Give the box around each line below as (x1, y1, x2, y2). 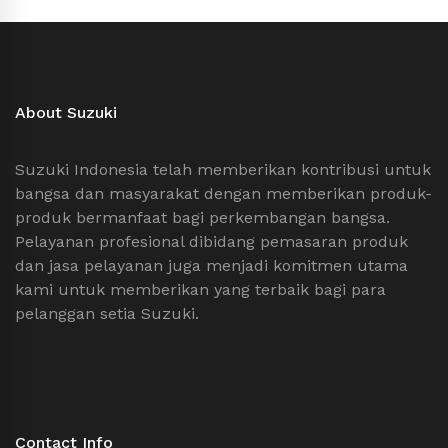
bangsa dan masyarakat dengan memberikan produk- (15, 183, 432, 203)
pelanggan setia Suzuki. (15, 303, 199, 323)
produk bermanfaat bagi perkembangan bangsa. (15, 207, 390, 227)
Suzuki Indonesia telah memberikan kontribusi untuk (15, 159, 431, 179)
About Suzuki (15, 102, 117, 122)
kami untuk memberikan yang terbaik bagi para (15, 279, 386, 299)
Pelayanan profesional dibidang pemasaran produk (15, 231, 408, 251)
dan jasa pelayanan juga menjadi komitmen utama (15, 255, 408, 275)
